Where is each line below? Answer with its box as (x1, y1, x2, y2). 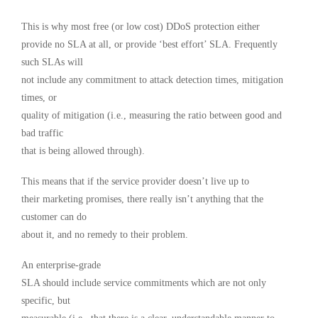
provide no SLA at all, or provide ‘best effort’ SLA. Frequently (21, 39, 278, 50)
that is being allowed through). (21, 146, 145, 157)
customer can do (21, 212, 87, 223)
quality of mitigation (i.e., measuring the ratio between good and (21, 110, 282, 121)
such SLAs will (21, 57, 83, 68)
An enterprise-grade (21, 260, 101, 271)
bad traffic (21, 128, 63, 139)
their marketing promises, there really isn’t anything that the (21, 194, 263, 205)
